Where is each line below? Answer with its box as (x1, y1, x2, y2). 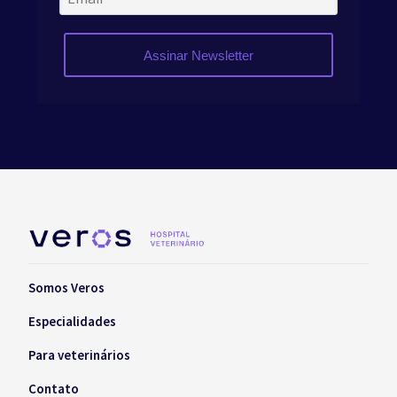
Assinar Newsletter (144, 47, 253, 63)
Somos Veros (28, 279, 105, 297)
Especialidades (28, 313, 116, 331)
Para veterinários (28, 346, 130, 364)
